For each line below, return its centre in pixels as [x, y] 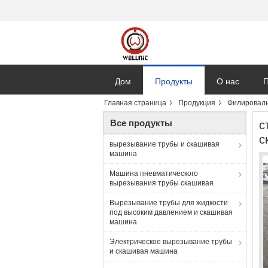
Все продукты [141, 123]
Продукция [197, 103]
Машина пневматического [154, 173]
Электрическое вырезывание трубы [171, 242]
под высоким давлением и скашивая [171, 212]
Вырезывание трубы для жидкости [169, 203]
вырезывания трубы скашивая [162, 183]
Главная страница [135, 103]
